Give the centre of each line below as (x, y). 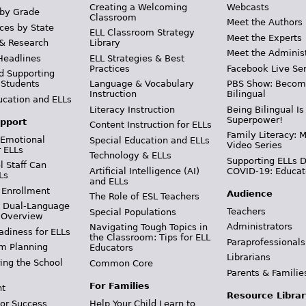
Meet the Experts (265, 38)
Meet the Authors (265, 22)
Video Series (255, 145)
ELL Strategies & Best (137, 58)
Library (105, 43)
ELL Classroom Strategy (142, 32)
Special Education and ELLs (149, 140)
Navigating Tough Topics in (148, 227)
